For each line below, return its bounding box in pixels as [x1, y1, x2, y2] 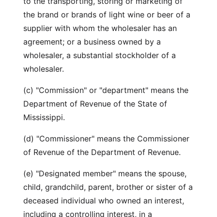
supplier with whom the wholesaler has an [23, 23, 177, 33]
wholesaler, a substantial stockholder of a [23, 50, 176, 60]
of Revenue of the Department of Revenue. [23, 147, 183, 157]
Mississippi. [23, 112, 67, 122]
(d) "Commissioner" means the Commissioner [23, 134, 189, 143]
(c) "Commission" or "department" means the [23, 85, 188, 95]
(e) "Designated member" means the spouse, [23, 169, 186, 178]
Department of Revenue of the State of [23, 99, 167, 108]
